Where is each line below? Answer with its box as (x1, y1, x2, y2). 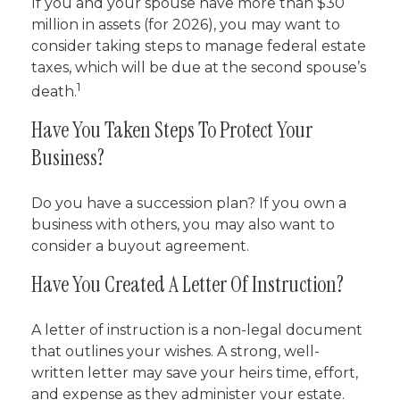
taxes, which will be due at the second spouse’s (31, 59, 366, 76)
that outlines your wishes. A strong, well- (31, 343, 320, 361)
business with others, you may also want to (31, 216, 335, 234)
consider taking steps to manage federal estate (31, 37, 366, 54)
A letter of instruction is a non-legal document (31, 321, 362, 339)
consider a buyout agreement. (31, 237, 249, 255)
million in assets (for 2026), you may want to (31, 16, 340, 33)
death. (31, 83, 77, 101)
